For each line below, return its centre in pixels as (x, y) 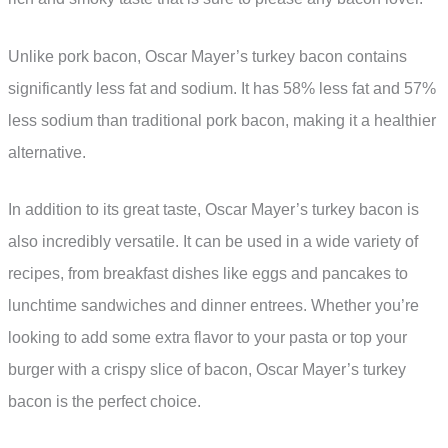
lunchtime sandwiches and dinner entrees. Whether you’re (213, 306)
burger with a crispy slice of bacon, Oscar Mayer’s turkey (207, 370)
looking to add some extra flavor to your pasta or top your (207, 338)
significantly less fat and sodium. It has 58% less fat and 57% (222, 88)
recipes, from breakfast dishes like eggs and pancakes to (208, 274)
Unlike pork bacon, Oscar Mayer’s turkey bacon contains (207, 56)
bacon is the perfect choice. (104, 402)
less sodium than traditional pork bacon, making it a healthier (222, 120)
